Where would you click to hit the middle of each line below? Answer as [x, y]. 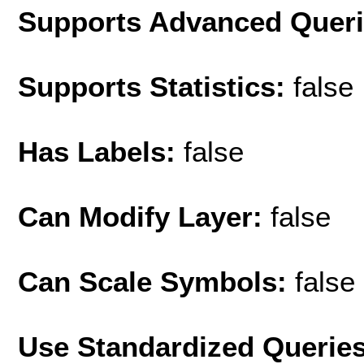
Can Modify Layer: [144, 216]
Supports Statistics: [156, 86]
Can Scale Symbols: [156, 281]
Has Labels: [101, 151]
